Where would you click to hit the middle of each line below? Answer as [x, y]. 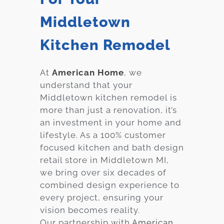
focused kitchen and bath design [112, 147]
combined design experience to [110, 185]
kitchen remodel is [135, 97]
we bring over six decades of [103, 172]
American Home [88, 72]
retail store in [70, 160]
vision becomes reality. [90, 210]
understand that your [86, 85]
